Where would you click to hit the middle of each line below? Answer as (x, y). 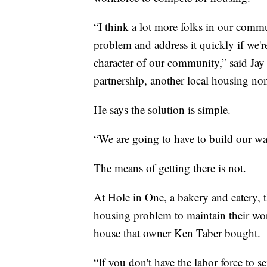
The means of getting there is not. (170, 167)
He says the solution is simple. (162, 109)
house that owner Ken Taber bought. (177, 232)
